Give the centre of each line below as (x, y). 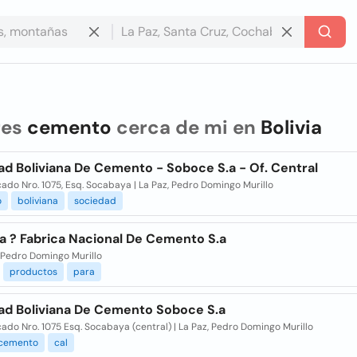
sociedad (95, 201)
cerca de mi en (186, 127)
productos (33, 272)
